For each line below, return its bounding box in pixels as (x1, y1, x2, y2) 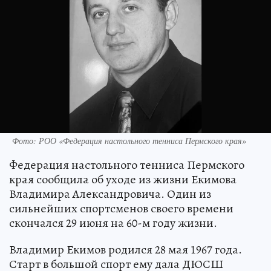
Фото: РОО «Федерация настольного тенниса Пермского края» (12, 134, 246, 146)
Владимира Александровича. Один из (9, 185, 211, 202)
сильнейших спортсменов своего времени (9, 200, 233, 217)
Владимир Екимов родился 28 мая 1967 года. (9, 241, 242, 258)
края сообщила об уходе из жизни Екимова (9, 171, 237, 188)
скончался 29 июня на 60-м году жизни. (9, 214, 217, 231)
